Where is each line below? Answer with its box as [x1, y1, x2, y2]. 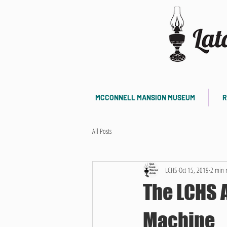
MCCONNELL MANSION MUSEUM [95, 93, 195, 102]
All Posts [92, 126, 111, 136]
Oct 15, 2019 [179, 165, 209, 175]
